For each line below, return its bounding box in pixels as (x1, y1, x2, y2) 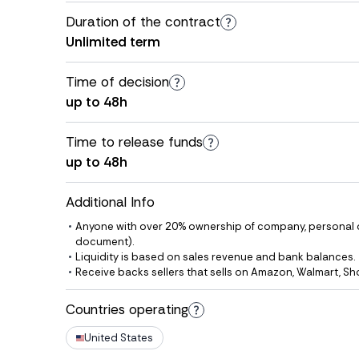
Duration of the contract (66, 13, 220, 30)
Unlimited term (66, 33, 160, 50)
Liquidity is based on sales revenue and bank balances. (75, 250, 355, 264)
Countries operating (66, 301, 188, 318)
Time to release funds (66, 133, 203, 151)
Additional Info (66, 193, 155, 211)
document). (75, 235, 134, 248)
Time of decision (66, 73, 169, 91)
